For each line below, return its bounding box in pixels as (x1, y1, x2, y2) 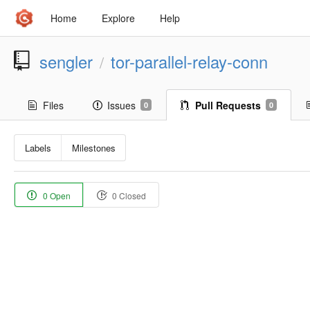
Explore (102, 11, 135, 25)
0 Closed (110, 189, 146, 201)
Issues (107, 98, 136, 112)
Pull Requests (195, 98, 261, 112)
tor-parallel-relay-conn (111, 50, 268, 73)
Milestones (71, 141, 116, 155)
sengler (39, 50, 93, 73)
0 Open (41, 189, 71, 201)
